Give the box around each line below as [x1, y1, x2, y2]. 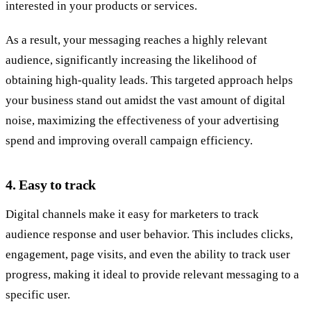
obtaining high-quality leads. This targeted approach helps [6, 73, 293, 87]
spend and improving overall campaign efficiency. [6, 133, 253, 147]
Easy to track [19, 176, 96, 192]
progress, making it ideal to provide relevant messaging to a [6, 267, 299, 281]
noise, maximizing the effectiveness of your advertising [6, 113, 279, 127]
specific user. [6, 287, 70, 301]
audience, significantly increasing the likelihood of [6, 53, 257, 67]
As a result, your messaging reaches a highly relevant [6, 33, 267, 47]
